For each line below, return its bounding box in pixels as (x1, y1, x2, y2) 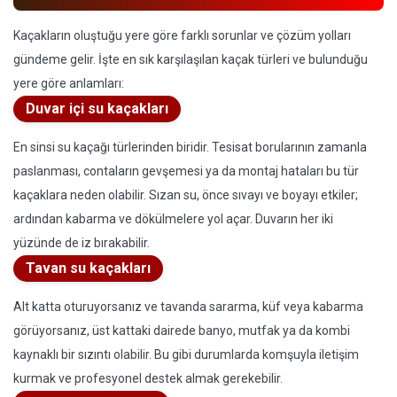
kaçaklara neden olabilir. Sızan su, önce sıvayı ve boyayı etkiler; (13, 188, 358, 202)
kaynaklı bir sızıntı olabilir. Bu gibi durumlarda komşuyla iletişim (13, 347, 359, 362)
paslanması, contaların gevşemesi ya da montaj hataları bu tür (13, 164, 359, 178)
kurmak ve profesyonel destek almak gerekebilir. (13, 371, 283, 385)
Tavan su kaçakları (26, 260, 151, 276)
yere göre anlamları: (13, 76, 124, 90)
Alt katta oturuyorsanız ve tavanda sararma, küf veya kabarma (13, 300, 363, 314)
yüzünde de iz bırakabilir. (13, 236, 150, 250)
